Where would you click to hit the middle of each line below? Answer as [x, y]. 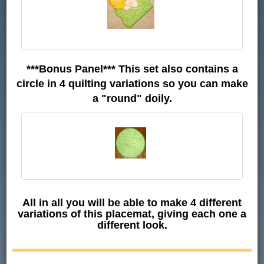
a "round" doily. [132, 98]
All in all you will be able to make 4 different [132, 202]
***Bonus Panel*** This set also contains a [132, 69]
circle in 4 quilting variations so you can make [132, 83]
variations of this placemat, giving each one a [132, 214]
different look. [132, 225]
